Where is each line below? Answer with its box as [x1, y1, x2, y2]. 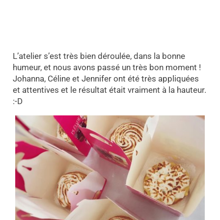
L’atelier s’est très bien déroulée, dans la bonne [12, 51, 185, 61]
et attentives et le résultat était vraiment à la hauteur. [12, 85, 206, 95]
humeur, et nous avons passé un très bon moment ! [12, 62, 201, 73]
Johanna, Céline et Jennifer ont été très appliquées [12, 74, 199, 84]
